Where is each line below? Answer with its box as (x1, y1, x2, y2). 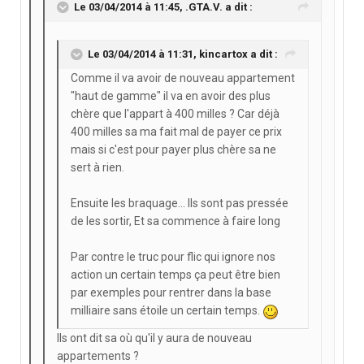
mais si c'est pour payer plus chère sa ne (71, 143, 276, 157)
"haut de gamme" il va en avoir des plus (71, 89, 271, 103)
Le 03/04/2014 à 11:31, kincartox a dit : (88, 48, 278, 61)
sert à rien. (71, 161, 124, 175)
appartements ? (57, 349, 139, 362)
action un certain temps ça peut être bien (71, 268, 280, 282)
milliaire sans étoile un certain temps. (71, 304, 262, 318)
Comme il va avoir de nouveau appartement (71, 71, 295, 85)
